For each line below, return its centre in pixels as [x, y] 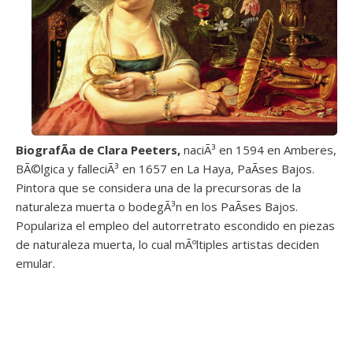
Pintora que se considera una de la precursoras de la [158, 187]
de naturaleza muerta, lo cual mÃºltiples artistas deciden [167, 244]
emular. [35, 263]
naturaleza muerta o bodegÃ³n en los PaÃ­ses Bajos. [157, 206]
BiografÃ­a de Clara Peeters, [98, 149]
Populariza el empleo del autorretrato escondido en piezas [175, 225]
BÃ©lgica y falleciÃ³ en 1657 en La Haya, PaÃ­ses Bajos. [165, 168]
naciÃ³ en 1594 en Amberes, [258, 149]
